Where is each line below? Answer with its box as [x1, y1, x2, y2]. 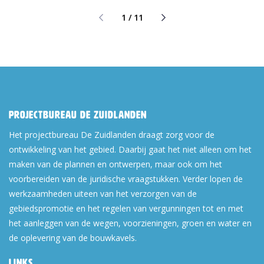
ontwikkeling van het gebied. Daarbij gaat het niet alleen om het [9, 144, 252, 156]
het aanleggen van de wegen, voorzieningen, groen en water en [9, 217, 252, 229]
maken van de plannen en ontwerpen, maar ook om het [9, 159, 222, 170]
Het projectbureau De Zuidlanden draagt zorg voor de [9, 129, 214, 141]
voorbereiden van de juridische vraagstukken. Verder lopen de [9, 173, 243, 185]
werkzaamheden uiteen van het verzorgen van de [9, 188, 197, 200]
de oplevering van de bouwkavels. [9, 232, 137, 244]
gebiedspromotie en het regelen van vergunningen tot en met [9, 203, 243, 214]
